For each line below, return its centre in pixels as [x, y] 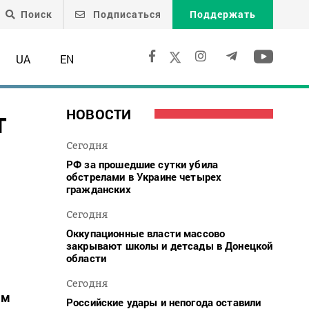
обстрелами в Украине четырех [144, 176]
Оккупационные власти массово [146, 233]
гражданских [99, 189]
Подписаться [126, 14]
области [87, 258]
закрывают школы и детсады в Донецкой [170, 245]
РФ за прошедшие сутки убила [142, 164]
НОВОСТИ [99, 113]
